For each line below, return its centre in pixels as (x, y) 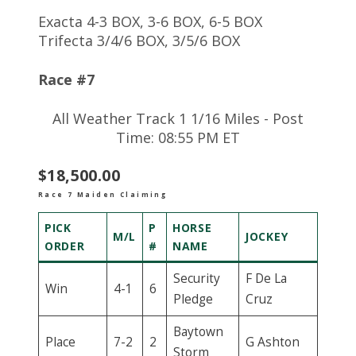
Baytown (198, 332)
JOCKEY (267, 237)
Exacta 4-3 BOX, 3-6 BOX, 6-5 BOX (150, 21)
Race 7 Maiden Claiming (103, 195)
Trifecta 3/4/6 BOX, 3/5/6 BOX (139, 40)
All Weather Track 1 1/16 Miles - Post (178, 118)
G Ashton (272, 342)
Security (196, 279)
